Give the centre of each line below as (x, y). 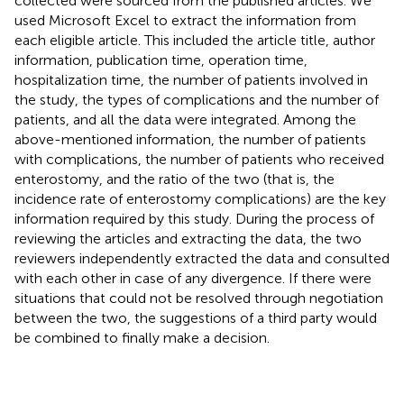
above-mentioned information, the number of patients (190, 139)
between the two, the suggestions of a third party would (196, 317)
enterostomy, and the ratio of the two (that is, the (174, 179)
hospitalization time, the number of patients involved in (191, 79)
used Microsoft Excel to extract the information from (185, 20)
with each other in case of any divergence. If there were (193, 278)
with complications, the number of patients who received (199, 159)
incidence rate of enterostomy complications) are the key (200, 198)
